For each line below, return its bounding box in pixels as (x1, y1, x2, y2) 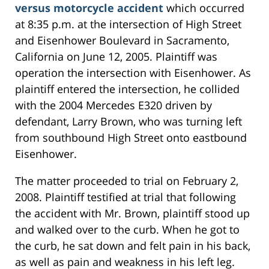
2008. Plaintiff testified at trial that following (15, 190, 236, 205)
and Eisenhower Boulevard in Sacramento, (15, 33, 229, 48)
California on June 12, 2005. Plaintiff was (15, 49, 217, 64)
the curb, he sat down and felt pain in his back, (15, 238, 250, 253)
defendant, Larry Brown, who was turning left (15, 114, 242, 129)
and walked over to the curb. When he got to (15, 222, 240, 237)
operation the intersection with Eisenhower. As (15, 65, 251, 80)
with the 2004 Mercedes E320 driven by (15, 98, 212, 113)
